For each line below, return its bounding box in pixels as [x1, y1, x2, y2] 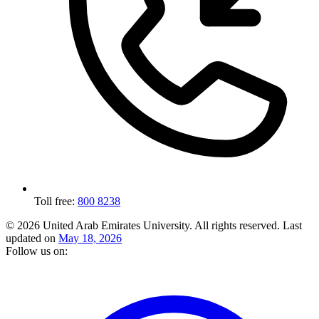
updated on [6, 231, 58, 244]
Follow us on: [6, 244, 68, 257]
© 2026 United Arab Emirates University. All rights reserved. [6, 219, 283, 231]
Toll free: [34, 194, 78, 207]
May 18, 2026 [58, 231, 122, 244]
